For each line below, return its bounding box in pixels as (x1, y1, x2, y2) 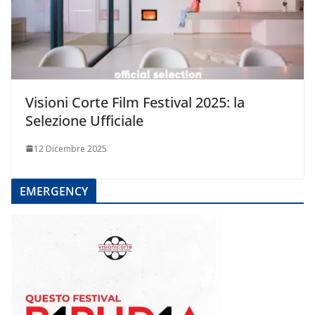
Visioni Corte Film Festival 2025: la (25, 92, 245, 112)
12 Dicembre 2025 (34, 142, 107, 155)
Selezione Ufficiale (25, 110, 143, 130)
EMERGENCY (20, 183, 89, 199)
